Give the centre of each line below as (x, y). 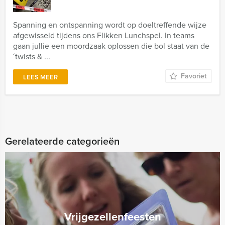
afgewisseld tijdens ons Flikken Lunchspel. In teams (104, 35)
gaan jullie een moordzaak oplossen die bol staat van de (111, 46)
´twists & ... (32, 57)
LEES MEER (40, 77)
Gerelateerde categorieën (62, 141)
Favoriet (194, 76)
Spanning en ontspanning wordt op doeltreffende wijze (110, 25)
